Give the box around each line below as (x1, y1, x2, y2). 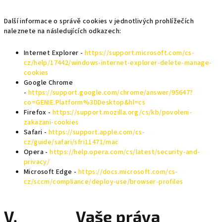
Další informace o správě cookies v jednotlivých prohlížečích (4, 16, 194, 26)
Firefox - (24, 108, 53, 117)
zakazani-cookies (24, 117, 79, 127)
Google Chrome (24, 78, 73, 88)
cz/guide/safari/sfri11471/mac (24, 137, 119, 147)
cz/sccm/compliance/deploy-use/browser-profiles (24, 177, 183, 187)
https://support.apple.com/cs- (48, 127, 145, 137)
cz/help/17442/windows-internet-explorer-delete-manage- (24, 58, 212, 68)
